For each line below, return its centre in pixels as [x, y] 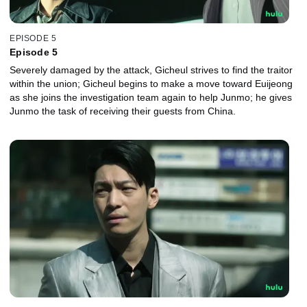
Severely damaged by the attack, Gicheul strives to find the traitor [151, 70]
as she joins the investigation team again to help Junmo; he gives [151, 97]
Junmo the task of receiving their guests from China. [123, 111]
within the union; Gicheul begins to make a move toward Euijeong [151, 83]
